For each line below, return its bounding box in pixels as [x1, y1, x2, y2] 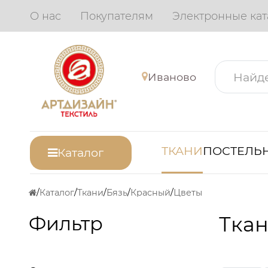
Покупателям [80, 9, 154, 23]
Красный [130, 187, 170, 199]
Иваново [148, 70, 196, 83]
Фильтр [29, 211, 103, 235]
